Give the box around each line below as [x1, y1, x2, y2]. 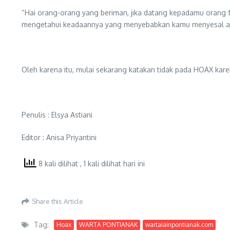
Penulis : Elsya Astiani [22, 110, 92, 119]
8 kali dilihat [36, 159, 80, 168]
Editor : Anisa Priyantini [22, 133, 97, 142]
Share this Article [32, 197, 83, 205]
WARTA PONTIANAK [79, 220, 138, 228]
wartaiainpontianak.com [145, 220, 213, 228]
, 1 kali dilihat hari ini [80, 159, 145, 168]
